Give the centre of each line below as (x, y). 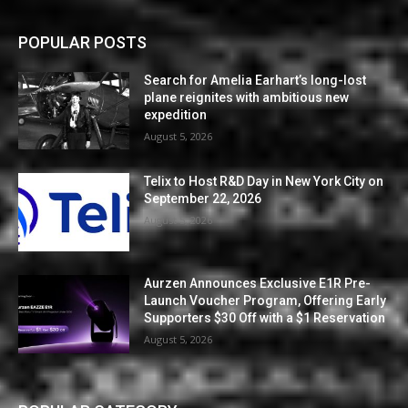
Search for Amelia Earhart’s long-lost (255, 80)
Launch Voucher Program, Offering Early (265, 301)
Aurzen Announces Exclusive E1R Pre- (258, 284)
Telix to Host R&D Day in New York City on (264, 182)
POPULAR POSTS (82, 42)
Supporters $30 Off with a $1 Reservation (265, 318)
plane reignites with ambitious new (247, 97)
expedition (176, 114)
